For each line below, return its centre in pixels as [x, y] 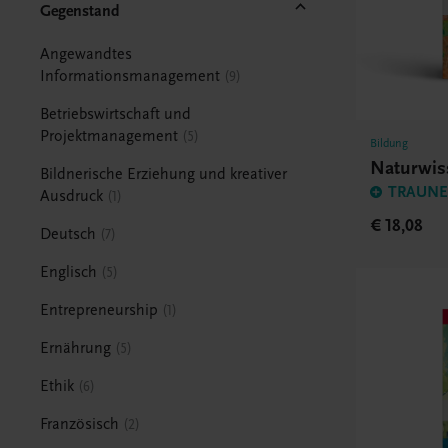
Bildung [389, 143]
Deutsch [68, 233]
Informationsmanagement [130, 75]
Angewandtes [86, 53]
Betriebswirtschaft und [116, 113]
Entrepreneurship [99, 309]
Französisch [80, 423]
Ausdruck [72, 195]
